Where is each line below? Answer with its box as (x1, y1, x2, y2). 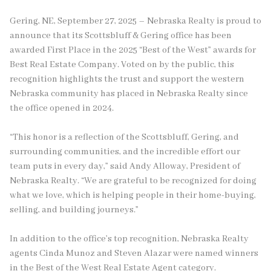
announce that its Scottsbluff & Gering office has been (10, 30, 232, 41)
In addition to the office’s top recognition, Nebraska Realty (10, 233, 249, 244)
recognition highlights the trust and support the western (10, 73, 244, 85)
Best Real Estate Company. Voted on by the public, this (10, 59, 234, 70)
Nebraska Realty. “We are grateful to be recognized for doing (10, 175, 256, 186)
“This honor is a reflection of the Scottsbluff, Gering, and (10, 131, 239, 143)
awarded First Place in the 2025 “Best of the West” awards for (10, 44, 256, 56)
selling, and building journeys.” (10, 204, 139, 215)
